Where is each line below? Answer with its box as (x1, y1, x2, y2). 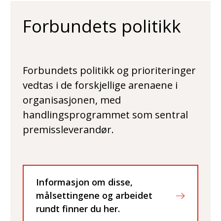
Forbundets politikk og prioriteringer (23, 64, 196, 77)
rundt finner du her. (36, 203, 120, 215)
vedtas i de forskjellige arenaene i (23, 78, 178, 92)
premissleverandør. (23, 123, 114, 137)
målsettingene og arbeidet (36, 189, 152, 202)
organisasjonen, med (23, 93, 121, 107)
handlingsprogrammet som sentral (23, 108, 188, 122)
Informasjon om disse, (36, 176, 133, 188)
